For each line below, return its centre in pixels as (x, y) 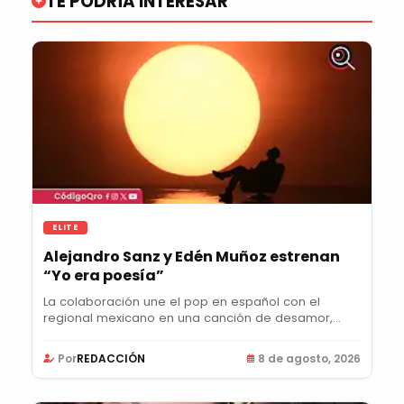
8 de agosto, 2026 (309, 358)
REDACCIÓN (111, 358)
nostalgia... (75, 334)
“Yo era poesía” (104, 275)
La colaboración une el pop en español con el (182, 301)
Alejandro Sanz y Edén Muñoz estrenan (192, 256)
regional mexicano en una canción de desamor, (188, 317)
